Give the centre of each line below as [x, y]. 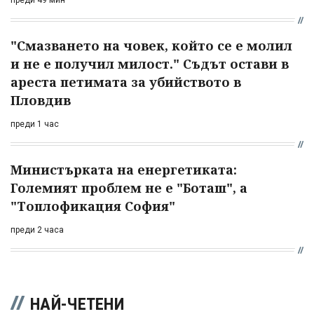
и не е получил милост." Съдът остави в [150, 63]
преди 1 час [35, 124]
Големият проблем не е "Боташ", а [129, 187]
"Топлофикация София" [93, 206]
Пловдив [41, 100]
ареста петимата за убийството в [126, 82]
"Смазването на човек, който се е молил [151, 45]
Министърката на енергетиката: [124, 169]
